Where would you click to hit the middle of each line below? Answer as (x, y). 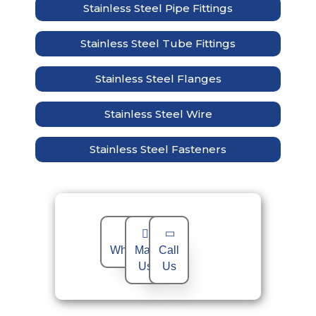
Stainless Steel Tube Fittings (158, 44)
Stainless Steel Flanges (158, 79)
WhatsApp (136, 250)
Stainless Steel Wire (158, 114)
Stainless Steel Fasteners (158, 150)
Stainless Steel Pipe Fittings (158, 8)
